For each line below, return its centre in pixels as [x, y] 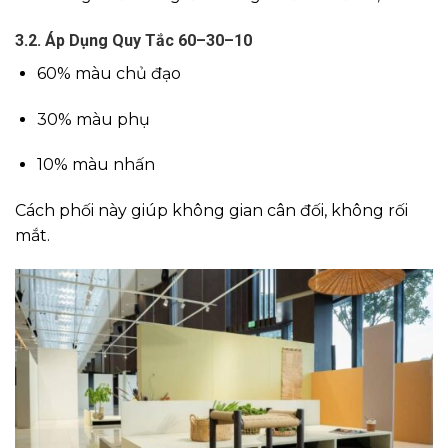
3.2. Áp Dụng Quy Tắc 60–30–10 [133, 40]
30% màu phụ [93, 119]
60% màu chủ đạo [109, 73]
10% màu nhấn [96, 165]
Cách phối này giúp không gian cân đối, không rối [211, 211]
